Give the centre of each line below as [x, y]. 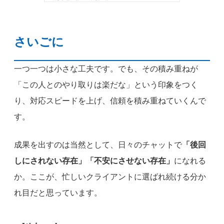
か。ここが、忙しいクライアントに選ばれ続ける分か [110, 176]
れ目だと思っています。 [58, 192]
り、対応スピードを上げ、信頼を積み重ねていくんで [110, 100]
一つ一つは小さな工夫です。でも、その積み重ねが [106, 68]
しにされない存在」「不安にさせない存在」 [94, 160]
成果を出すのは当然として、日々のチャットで [98, 144]
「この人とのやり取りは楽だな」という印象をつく [106, 84]
